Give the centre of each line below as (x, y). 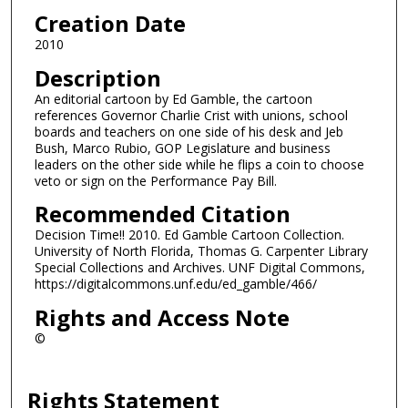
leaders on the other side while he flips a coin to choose (199, 164)
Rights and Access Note (162, 317)
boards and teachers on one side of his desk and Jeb (189, 131)
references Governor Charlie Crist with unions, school (191, 115)
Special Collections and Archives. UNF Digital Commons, (199, 268)
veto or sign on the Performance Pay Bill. (155, 180)
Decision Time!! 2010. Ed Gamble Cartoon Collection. (189, 235)
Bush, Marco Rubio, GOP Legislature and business (182, 148)
